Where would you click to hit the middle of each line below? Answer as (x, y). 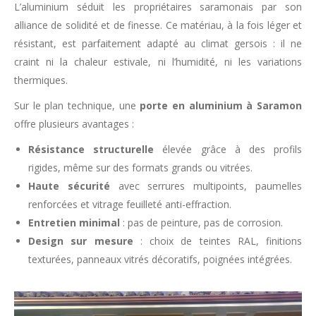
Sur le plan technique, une (77, 105)
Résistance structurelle (91, 149)
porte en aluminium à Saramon (221, 105)
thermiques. (41, 80)
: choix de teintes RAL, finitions (217, 241)
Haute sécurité (69, 186)
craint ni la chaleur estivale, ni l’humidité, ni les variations (158, 62)
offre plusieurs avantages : (74, 124)
